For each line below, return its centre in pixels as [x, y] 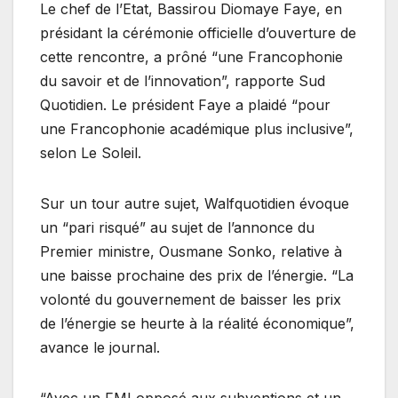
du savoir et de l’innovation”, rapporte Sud [183, 80]
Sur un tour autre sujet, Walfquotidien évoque [195, 203]
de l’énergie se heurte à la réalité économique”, [197, 323]
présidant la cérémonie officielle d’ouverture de [198, 32]
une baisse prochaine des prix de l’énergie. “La [197, 275]
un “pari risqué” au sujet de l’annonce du [177, 227]
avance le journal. [100, 347]
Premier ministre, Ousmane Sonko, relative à [191, 251]
